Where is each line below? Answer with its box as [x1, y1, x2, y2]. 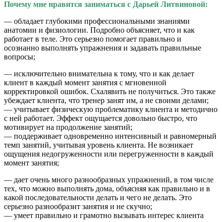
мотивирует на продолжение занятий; [4, 122, 132, 131]
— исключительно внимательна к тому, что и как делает [4, 69, 194, 78]
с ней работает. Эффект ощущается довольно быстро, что [4, 113, 197, 122]
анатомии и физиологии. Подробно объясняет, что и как [4, 25, 195, 34]
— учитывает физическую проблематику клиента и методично [4, 105, 218, 113]
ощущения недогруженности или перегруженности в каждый [4, 149, 214, 158]
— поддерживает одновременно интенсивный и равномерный [4, 131, 217, 140]
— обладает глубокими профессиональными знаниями [4, 16, 190, 25]
